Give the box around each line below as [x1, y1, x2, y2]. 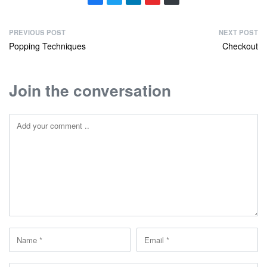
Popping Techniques [9, 40, 86, 52]
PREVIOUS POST [9, 27, 66, 38]
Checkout [222, 40, 258, 52]
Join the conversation [9, 79, 171, 102]
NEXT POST [219, 27, 258, 38]
